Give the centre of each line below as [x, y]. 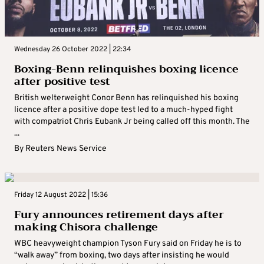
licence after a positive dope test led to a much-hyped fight [123, 110]
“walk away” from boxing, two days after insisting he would [122, 256]
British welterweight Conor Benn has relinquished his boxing [126, 98]
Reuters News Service [66, 149]
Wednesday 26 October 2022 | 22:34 [72, 50]
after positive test [62, 82]
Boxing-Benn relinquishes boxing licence [126, 69]
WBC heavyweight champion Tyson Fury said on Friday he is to [128, 244]
